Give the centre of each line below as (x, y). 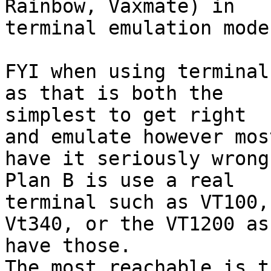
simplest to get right (126, 115)
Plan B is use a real (120, 181)
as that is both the (114, 93)
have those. (68, 246)
